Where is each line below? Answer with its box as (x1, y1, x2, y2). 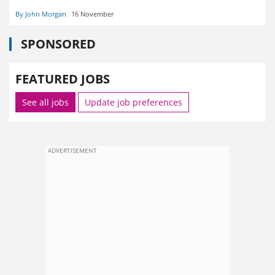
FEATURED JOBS (15, 71, 110, 88)
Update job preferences (85, 96, 182, 109)
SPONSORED (21, 36, 96, 53)
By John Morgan (15, 9, 66, 19)
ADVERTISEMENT (48, 146, 97, 155)
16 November (71, 9, 114, 19)
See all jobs (22, 96, 69, 109)
